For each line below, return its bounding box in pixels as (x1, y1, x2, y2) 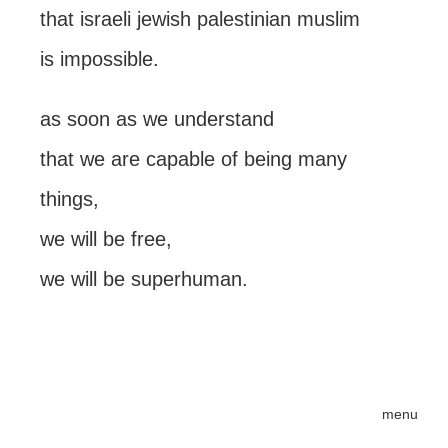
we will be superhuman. (40, 268, 248, 290)
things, (40, 188, 99, 210)
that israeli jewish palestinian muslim (40, 8, 360, 30)
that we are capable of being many (40, 148, 347, 170)
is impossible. (40, 48, 159, 70)
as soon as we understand (40, 108, 274, 130)
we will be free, (40, 228, 172, 250)
